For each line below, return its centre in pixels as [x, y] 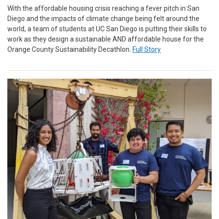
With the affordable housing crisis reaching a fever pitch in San [103, 8]
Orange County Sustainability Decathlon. [70, 49]
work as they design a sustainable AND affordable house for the [106, 39]
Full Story [147, 49]
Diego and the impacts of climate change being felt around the [103, 19]
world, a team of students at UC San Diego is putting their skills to [107, 29]
